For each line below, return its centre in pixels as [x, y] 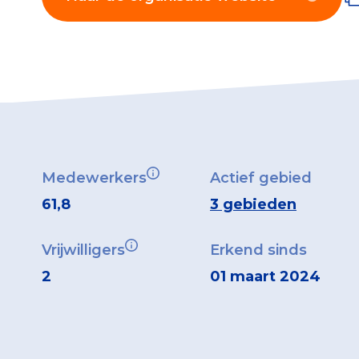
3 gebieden [253, 204]
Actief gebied [261, 177]
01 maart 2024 [265, 276]
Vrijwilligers [83, 250]
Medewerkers [94, 177]
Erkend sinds [258, 250]
